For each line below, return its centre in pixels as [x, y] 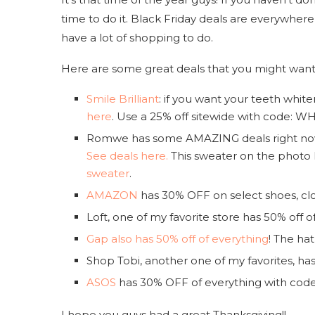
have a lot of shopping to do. [137, 37]
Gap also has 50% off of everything [178, 238]
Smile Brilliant [123, 98]
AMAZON [112, 195]
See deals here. [127, 155]
